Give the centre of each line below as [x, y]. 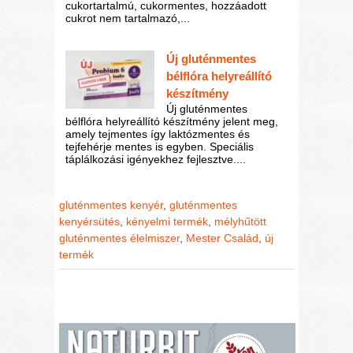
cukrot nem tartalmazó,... [128, 19]
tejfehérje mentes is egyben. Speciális [160, 147]
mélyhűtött [241, 221]
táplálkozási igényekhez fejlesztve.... [156, 160]
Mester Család [223, 238]
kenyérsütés [90, 221]
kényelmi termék [167, 221]
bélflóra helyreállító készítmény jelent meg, [172, 122]
